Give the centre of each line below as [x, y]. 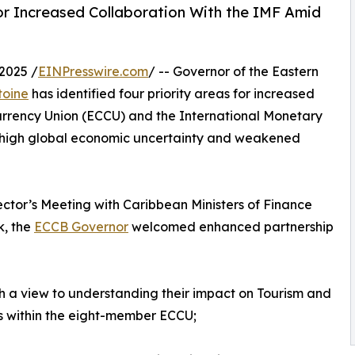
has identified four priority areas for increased [172, 94]
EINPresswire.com [93, 72]
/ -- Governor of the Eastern [233, 72]
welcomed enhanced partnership [231, 227]
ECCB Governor [81, 227]
